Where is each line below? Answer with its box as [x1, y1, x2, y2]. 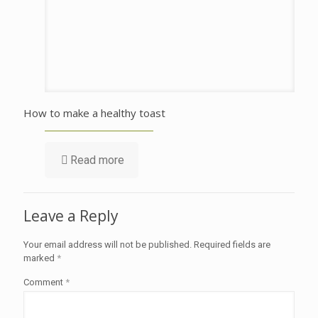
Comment [23, 276, 65, 287]
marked [23, 252, 57, 263]
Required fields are [194, 238, 270, 250]
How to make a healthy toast [23, 105, 165, 120]
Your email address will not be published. [23, 238, 192, 250]
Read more [70, 153, 124, 167]
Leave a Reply [23, 205, 119, 226]
